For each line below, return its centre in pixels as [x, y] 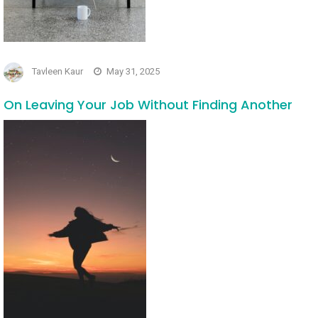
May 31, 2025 [133, 72]
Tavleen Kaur [57, 72]
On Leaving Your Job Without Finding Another [148, 104]
